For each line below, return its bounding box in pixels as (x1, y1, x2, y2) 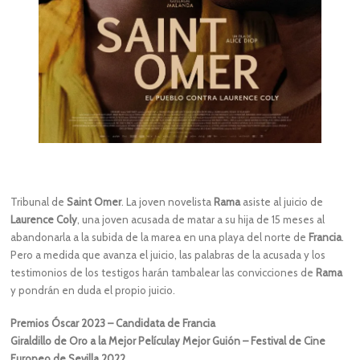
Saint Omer (67, 194, 122, 208)
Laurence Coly (10, 212, 78, 226)
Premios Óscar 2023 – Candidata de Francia (10, 317, 216, 330)
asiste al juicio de (240, 194, 324, 208)
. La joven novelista (121, 194, 215, 208)
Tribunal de (10, 194, 67, 208)
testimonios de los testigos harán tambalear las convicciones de (10, 265, 317, 279)
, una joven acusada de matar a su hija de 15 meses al (77, 212, 325, 226)
